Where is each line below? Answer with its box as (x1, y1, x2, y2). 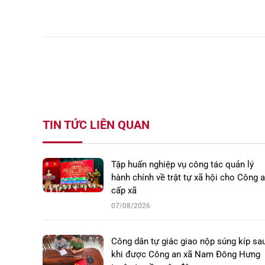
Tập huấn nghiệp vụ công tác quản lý (111, 159, 254, 170)
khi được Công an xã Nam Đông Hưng (111, 249, 260, 260)
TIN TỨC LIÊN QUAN (43, 118, 150, 132)
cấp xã (111, 185, 137, 196)
